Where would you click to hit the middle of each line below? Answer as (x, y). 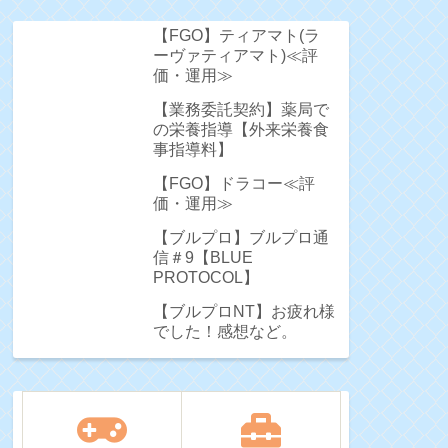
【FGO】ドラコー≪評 (234, 184)
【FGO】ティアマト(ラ (236, 36)
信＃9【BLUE (203, 258)
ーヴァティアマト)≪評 (235, 56)
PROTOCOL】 (206, 278)
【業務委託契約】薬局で (241, 110)
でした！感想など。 (225, 332)
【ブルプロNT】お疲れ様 (244, 312)
